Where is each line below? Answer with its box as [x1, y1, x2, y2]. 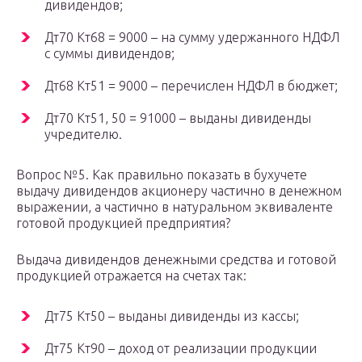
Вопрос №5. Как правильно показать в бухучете [16, 167, 307, 183]
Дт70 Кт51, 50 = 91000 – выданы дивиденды [44, 111, 311, 126]
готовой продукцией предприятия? [16, 216, 230, 231]
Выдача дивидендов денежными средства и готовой [16, 252, 336, 267]
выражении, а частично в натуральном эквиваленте [16, 200, 333, 215]
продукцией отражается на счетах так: [16, 268, 246, 284]
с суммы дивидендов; [44, 46, 175, 61]
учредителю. [44, 127, 122, 142]
